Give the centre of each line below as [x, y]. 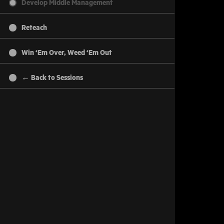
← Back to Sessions [52, 78]
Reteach [34, 28]
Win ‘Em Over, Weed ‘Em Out [67, 53]
